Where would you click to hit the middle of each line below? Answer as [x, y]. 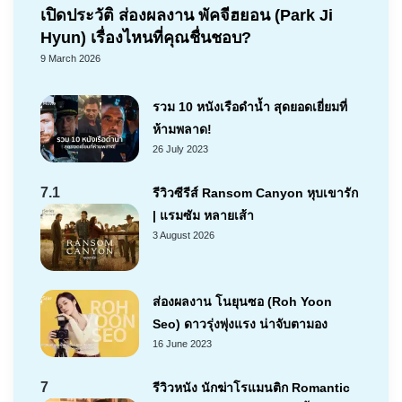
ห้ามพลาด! [182, 129]
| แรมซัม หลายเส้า [203, 215]
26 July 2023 [180, 149]
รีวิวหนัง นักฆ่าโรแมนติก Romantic [251, 387]
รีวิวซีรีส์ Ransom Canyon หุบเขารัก [255, 192]
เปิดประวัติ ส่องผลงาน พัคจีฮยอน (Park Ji [187, 15]
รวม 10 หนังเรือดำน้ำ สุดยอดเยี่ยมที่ [250, 106]
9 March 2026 [70, 58]
